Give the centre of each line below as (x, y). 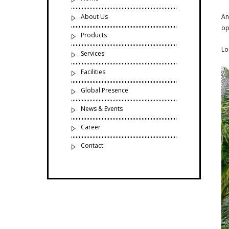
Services (93, 53)
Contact (92, 145)
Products (94, 35)
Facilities (93, 72)
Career (91, 127)
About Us (94, 17)
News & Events (102, 109)
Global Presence (105, 90)
